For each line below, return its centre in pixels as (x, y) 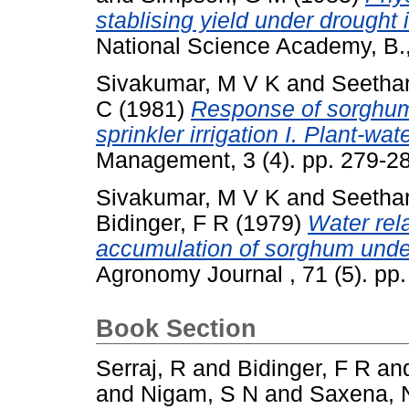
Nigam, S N (199, 393)
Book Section (176, 328)
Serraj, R (141, 368)
